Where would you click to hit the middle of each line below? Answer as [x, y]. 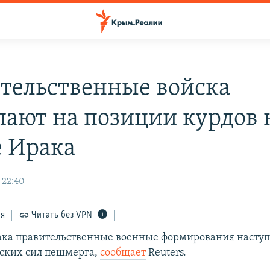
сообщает [123, 253]
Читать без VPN [62, 215]
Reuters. [166, 253]
